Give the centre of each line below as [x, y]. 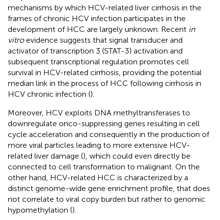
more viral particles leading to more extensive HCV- [99, 145]
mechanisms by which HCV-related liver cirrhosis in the [105, 7]
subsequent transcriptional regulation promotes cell [98, 61]
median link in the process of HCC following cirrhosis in [105, 83]
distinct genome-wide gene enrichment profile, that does [109, 188]
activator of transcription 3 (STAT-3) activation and [95, 51]
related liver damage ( [45, 156]
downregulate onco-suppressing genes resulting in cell [104, 123]
